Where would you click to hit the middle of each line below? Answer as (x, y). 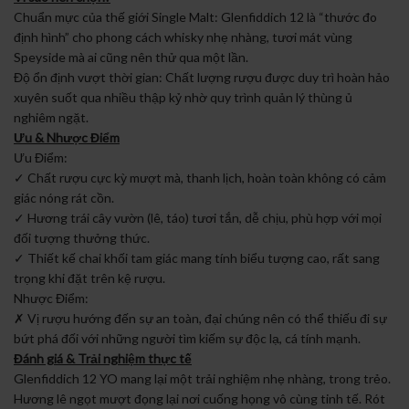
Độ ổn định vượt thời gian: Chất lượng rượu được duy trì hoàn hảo (202, 77)
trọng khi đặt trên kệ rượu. (89, 278)
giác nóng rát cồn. (64, 197)
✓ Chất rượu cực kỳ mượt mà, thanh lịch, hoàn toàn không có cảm (200, 177)
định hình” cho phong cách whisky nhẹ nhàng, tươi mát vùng (183, 37)
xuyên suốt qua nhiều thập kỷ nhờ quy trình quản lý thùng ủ (183, 97)
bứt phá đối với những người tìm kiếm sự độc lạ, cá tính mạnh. (187, 338)
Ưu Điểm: (41, 157)
